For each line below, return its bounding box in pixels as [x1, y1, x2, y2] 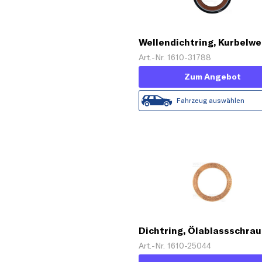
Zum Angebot [184, 71, 241, 82]
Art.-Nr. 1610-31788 [139, 52, 211, 63]
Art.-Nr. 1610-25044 [139, 240, 211, 251]
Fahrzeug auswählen [177, 96, 244, 105]
